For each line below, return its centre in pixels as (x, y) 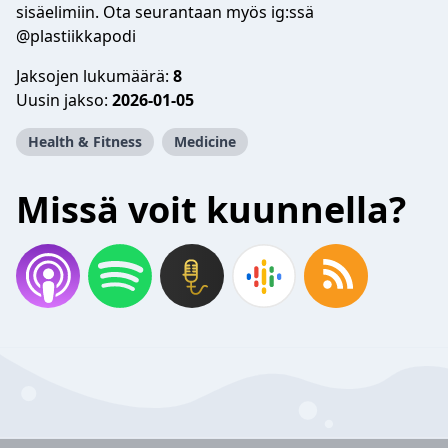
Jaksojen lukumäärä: (94, 76)
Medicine (205, 141)
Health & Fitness (85, 141)
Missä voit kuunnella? (211, 209)
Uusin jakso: (64, 100)
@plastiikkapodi (76, 36)
